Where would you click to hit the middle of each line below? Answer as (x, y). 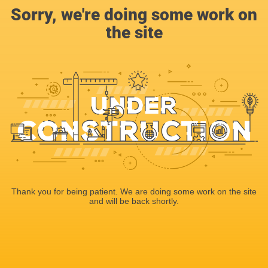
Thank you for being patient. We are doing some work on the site (134, 191)
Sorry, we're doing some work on (134, 15)
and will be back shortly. (134, 201)
